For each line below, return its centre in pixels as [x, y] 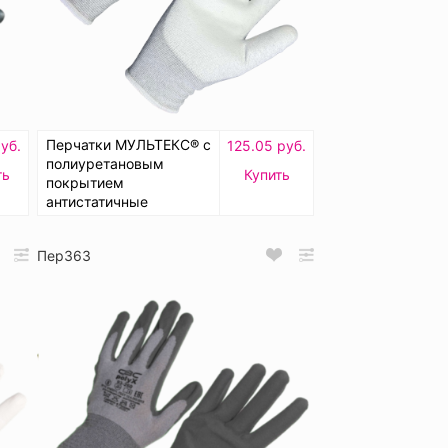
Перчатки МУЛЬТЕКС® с [128, 144]
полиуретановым [105, 163]
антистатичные [97, 201]
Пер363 [64, 255]
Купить [266, 174]
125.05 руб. [266, 145]
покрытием [85, 182]
